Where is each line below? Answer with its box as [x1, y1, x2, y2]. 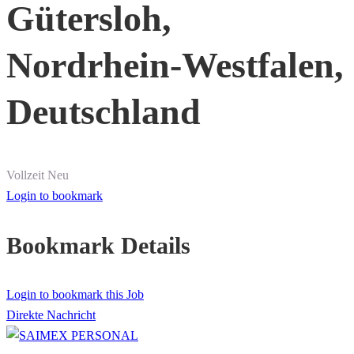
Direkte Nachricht [6, 308, 96, 322]
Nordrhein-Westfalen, [6, 45, 344, 86]
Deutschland [6, 92, 201, 133]
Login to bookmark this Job [6, 288, 144, 302]
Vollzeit [6, 168, 44, 183]
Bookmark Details [6, 232, 190, 259]
